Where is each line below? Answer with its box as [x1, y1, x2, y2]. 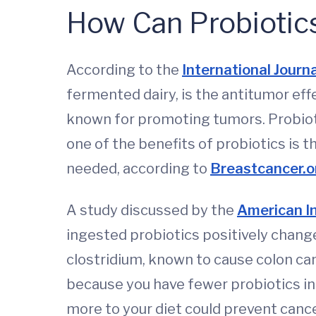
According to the [66, 61, 182, 78]
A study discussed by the [66, 201, 237, 219]
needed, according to [66, 159, 210, 177]
